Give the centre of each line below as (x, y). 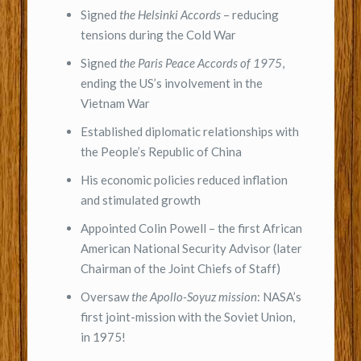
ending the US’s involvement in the (171, 83)
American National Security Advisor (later (191, 248)
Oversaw (106, 296)
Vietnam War (115, 103)
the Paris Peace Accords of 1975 (200, 62)
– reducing (249, 14)
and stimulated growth (140, 199)
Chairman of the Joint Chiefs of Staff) (180, 268)
